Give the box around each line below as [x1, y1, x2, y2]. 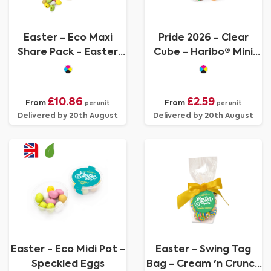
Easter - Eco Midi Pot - [10, 245, 125, 255]
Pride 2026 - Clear [158, 33, 249, 43]
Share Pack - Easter [18, 48, 118, 57]
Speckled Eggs [31, 260, 105, 269]
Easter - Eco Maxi [23, 33, 113, 43]
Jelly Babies [174, 62, 233, 72]
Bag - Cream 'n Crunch [146, 260, 261, 269]
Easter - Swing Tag [155, 245, 251, 255]
